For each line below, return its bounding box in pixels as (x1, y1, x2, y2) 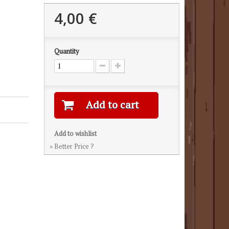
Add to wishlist (54, 129, 97, 138)
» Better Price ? (49, 142, 94, 151)
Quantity (54, 47, 79, 56)
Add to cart (85, 98, 139, 111)
